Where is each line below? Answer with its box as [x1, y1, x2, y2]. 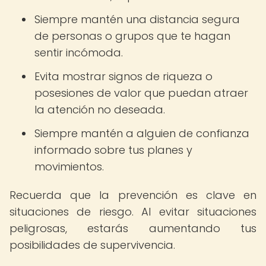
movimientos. [34, 159, 104, 174]
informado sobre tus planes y [34, 142, 192, 157]
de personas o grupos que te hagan [34, 28, 230, 43]
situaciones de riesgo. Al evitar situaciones [9, 204, 256, 219]
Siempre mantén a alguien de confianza [34, 126, 249, 141]
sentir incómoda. [34, 45, 123, 60]
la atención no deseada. [34, 102, 165, 117]
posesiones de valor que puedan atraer [34, 85, 248, 100]
